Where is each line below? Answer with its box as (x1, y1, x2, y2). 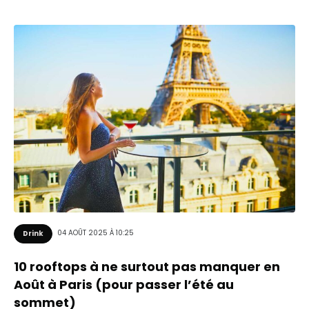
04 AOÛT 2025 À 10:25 (57, 228, 134, 239)
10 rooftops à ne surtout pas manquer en (14, 257, 280, 275)
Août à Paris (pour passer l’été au (14, 275, 234, 293)
